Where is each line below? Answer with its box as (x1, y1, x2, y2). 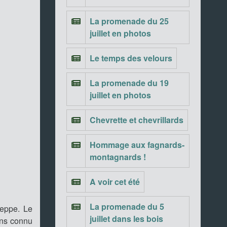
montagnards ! (89, 151, 146, 163)
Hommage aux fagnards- (89, 139, 184, 150)
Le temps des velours (89, 52, 172, 64)
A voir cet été (89, 176, 140, 187)
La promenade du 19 (89, 77, 169, 89)
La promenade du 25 (89, 15, 169, 27)
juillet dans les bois (89, 213, 163, 224)
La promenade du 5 (89, 201, 164, 212)
